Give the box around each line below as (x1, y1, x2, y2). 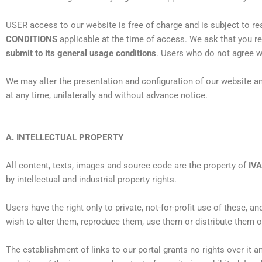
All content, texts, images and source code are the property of (6, 160, 249, 171)
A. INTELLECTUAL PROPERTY (6, 132, 123, 143)
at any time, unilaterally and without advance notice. (6, 90, 208, 101)
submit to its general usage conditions (6, 48, 156, 59)
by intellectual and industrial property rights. (6, 174, 177, 185)
